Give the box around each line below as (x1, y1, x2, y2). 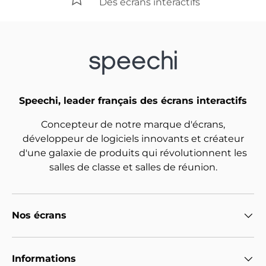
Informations (12, 253, 76, 265)
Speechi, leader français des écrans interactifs (19, 95, 247, 107)
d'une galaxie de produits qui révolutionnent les (19, 147, 247, 159)
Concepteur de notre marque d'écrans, (41, 119, 225, 131)
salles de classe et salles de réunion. (49, 161, 217, 173)
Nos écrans (12, 210, 66, 221)
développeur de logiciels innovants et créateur (22, 133, 244, 145)
